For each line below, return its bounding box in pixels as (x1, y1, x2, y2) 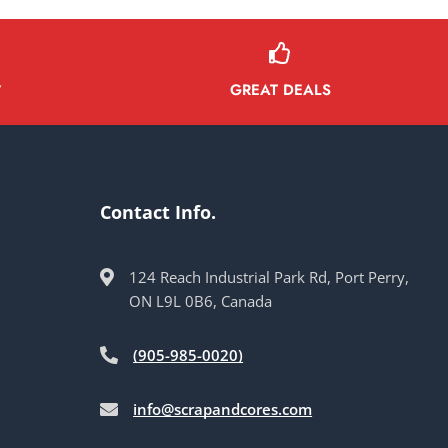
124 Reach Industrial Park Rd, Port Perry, (129, 266, 410, 287)
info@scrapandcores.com (133, 398, 313, 419)
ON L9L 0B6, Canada (129, 290, 273, 311)
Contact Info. (100, 199, 217, 224)
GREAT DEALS (229, 78, 331, 101)
